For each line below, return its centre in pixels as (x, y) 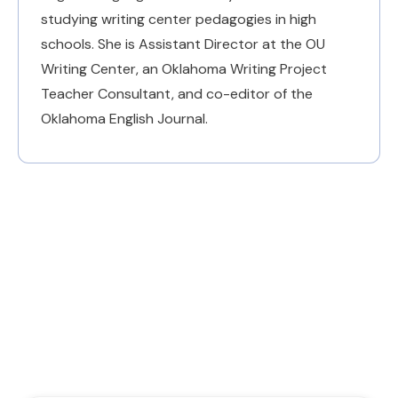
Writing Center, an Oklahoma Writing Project (184, 68)
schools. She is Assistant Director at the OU (183, 44)
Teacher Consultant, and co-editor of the (177, 93)
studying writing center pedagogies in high (179, 19)
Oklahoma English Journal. (124, 118)
